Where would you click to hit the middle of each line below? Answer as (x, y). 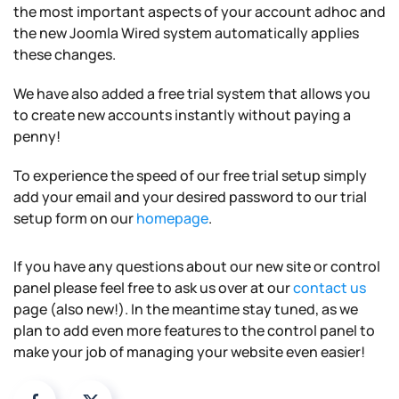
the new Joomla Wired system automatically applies (186, 33)
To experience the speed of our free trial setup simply (190, 176)
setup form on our (75, 219)
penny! (37, 137)
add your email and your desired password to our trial (190, 197)
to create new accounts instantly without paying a (182, 115)
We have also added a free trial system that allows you (192, 94)
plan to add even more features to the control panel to (194, 331)
